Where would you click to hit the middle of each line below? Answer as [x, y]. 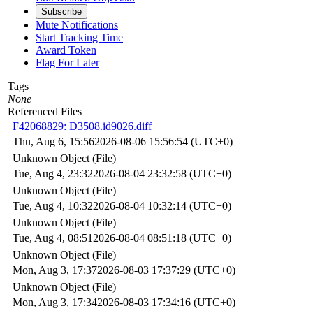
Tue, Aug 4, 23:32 [53, 173]
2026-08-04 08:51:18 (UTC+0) [162, 238]
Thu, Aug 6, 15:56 [53, 141]
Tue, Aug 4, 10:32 [53, 205]
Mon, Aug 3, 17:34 [55, 302]
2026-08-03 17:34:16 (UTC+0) [166, 302]
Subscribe [61, 11]
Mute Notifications [77, 24]
